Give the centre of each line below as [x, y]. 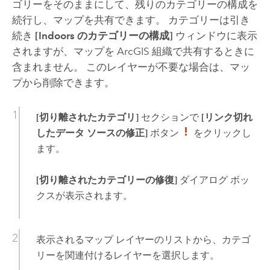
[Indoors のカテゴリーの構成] [104, 36]
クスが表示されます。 [84, 195]
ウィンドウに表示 [215, 36]
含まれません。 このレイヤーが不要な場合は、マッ [131, 67]
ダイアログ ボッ [213, 180]
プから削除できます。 [63, 83]
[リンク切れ [227, 117]
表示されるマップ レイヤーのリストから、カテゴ [143, 240]
